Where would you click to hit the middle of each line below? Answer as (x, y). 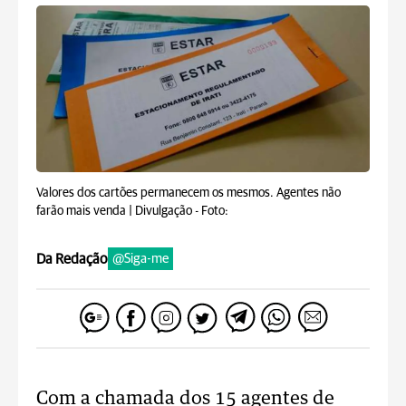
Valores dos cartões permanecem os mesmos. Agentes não (188, 193)
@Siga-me (140, 259)
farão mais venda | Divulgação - (119, 211)
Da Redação (72, 259)
